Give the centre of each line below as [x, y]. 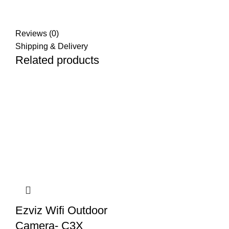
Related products [57, 60]
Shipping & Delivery [52, 47]
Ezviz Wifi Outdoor [61, 211]
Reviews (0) [37, 34]
